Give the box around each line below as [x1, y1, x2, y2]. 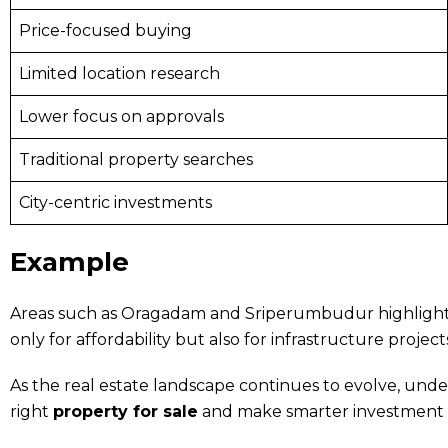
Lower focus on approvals [19, 106, 224, 126]
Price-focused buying [19, 20, 192, 40]
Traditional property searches [19, 149, 253, 169]
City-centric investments [19, 192, 212, 212]
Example [10, 245, 129, 278]
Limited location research [19, 63, 220, 83]
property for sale [53, 401, 198, 421]
